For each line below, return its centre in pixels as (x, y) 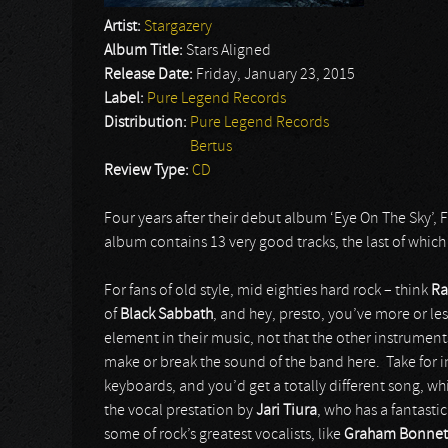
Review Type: (148, 171)
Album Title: (145, 51)
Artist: (124, 27)
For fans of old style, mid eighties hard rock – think (267, 291)
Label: (125, 99)
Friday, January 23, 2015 (275, 75)
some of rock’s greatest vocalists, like (224, 435)
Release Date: (150, 75)
